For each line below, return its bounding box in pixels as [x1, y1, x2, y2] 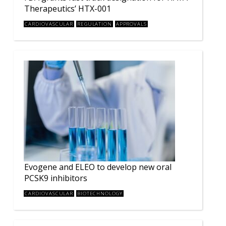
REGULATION [77, 20, 112, 27]
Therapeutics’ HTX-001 [24, 3, 111, 14]
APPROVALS [116, 20, 147, 27]
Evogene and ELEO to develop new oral [24, 161, 172, 173]
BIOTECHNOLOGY [77, 190, 123, 197]
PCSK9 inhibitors [24, 172, 87, 184]
